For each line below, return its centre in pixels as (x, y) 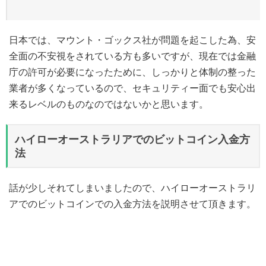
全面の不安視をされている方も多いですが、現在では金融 (132, 56)
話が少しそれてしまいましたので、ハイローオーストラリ (132, 188)
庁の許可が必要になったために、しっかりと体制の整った (132, 72)
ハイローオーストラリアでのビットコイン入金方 (132, 139)
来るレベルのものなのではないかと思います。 (109, 104)
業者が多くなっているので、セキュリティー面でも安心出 (132, 88)
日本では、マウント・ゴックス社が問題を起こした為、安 (132, 40)
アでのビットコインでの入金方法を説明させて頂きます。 (132, 204)
